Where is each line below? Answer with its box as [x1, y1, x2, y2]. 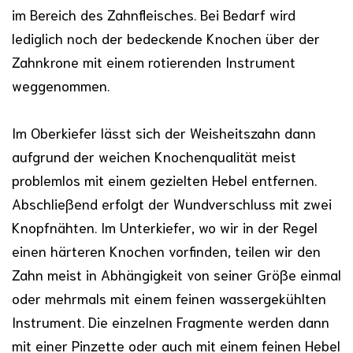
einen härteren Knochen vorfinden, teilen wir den [12, 240, 321, 260]
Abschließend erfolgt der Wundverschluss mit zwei [12, 193, 332, 213]
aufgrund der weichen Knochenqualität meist [12, 146, 296, 165]
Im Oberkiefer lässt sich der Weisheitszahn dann [12, 122, 316, 142]
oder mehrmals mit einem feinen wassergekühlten [12, 288, 326, 307]
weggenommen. [12, 75, 110, 95]
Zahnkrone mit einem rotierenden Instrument [12, 51, 295, 71]
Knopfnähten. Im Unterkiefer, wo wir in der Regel [12, 217, 318, 236]
